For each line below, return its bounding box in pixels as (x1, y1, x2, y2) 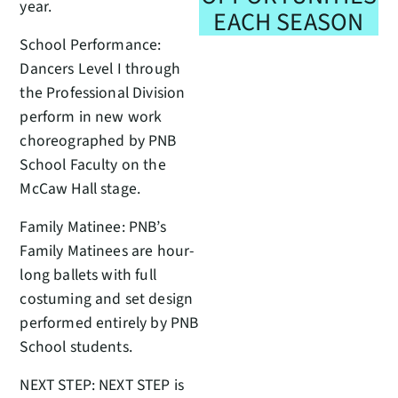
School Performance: (20, 33, 162, 56)
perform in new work (20, 105, 163, 128)
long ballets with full (20, 263, 156, 286)
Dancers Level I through (20, 57, 181, 80)
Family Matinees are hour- (20, 239, 195, 262)
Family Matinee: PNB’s (20, 215, 166, 238)
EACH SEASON (213, 4, 364, 41)
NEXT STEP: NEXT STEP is (20, 373, 185, 396)
